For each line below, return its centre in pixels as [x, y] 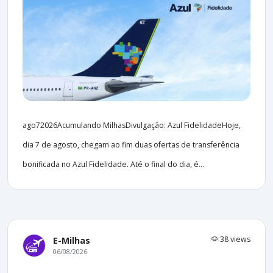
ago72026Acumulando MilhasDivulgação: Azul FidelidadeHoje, [132, 125]
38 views [234, 239]
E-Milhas [72, 240]
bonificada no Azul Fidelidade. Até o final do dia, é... [113, 164]
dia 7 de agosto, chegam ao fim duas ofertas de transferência [131, 144]
